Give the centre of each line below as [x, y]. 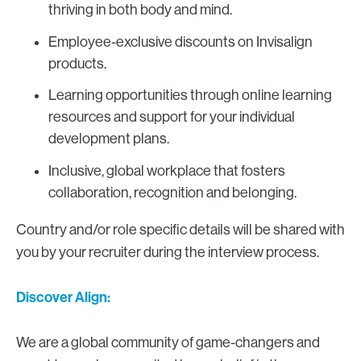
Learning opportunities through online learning [190, 95]
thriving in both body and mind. [140, 10]
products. [77, 63]
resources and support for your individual [172, 117]
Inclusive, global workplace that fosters [167, 170]
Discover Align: [63, 297]
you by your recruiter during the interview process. [169, 252]
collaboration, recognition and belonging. [172, 192]
